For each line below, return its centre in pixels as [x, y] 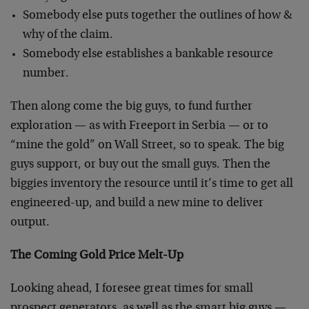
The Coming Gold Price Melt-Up [97, 256]
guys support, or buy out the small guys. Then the [140, 165]
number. [46, 74]
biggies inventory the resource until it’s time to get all [152, 184]
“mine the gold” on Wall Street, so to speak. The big [147, 146]
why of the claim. [68, 35]
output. [30, 223]
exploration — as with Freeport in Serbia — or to [139, 126]
